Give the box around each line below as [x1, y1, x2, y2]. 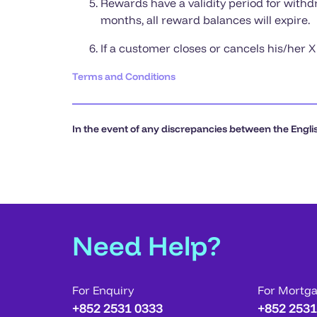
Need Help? [72, 228, 221, 263]
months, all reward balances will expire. [100, 13, 310, 28]
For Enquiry [72, 282, 134, 297]
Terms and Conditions [72, 70, 175, 83]
